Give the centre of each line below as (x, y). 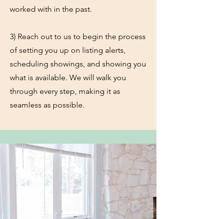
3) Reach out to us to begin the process (78, 36)
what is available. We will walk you (68, 77)
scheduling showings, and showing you (78, 64)
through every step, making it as (65, 91)
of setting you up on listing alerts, (68, 50)
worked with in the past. (51, 9)
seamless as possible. (47, 105)
